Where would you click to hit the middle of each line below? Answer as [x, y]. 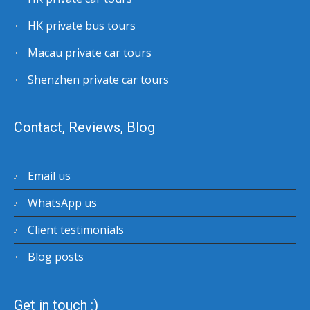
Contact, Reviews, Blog [84, 128]
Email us [49, 176]
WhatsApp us [62, 203]
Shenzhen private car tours [98, 79]
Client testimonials [76, 230]
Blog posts [56, 257]
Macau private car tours [90, 52]
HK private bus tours [82, 25]
